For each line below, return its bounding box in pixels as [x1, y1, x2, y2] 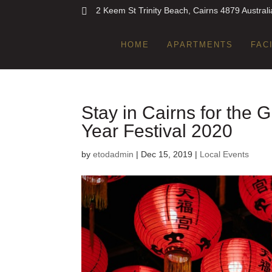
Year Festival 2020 [81, 121, 233, 141]
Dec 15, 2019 [141, 149, 193, 159]
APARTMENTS [166, 40, 233, 49]
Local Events [200, 149, 250, 159]
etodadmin [93, 149, 134, 159]
